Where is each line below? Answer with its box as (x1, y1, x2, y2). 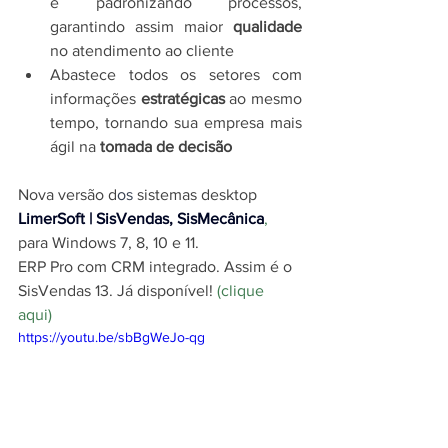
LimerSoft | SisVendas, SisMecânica (18, 209, 264, 227)
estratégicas (140, 89, 225, 107)
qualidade (233, 17, 302, 35)
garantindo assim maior (50, 17, 233, 35)
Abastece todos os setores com (50, 65, 302, 83)
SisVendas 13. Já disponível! (18, 281, 213, 299)
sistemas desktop (137, 185, 261, 203)
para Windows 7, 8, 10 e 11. (18, 233, 199, 251)
